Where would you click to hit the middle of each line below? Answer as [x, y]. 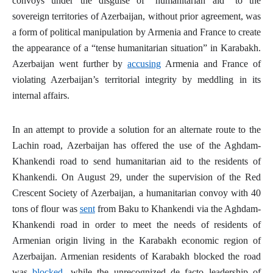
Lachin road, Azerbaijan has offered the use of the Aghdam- [136, 145]
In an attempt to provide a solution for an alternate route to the [136, 129]
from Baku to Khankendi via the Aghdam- [178, 209]
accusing [144, 64]
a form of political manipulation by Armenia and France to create [136, 32]
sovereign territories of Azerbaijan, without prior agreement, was [136, 16]
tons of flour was [46, 209]
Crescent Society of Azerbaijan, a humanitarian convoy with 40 [136, 193]
